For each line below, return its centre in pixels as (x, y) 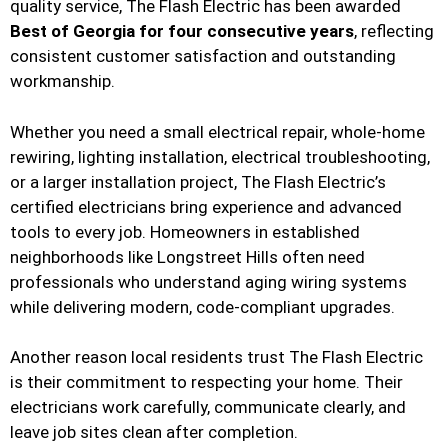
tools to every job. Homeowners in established (185, 231)
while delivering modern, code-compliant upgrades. (202, 306)
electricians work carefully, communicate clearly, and (208, 407)
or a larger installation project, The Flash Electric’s (198, 181)
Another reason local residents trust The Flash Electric (216, 357)
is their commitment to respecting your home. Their (206, 382)
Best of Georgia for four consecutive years (182, 31)
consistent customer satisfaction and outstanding (203, 56)
